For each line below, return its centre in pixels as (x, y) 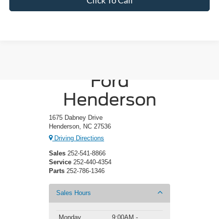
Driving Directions (78, 138)
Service (60, 162)
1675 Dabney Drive (76, 117)
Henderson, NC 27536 (80, 126)
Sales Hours (74, 193)
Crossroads (109, 62)
